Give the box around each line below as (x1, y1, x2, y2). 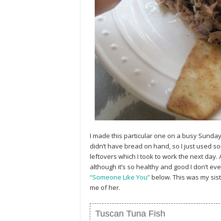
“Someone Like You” (90, 173, 150, 182)
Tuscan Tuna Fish (95, 209, 165, 219)
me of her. (90, 183, 120, 192)
